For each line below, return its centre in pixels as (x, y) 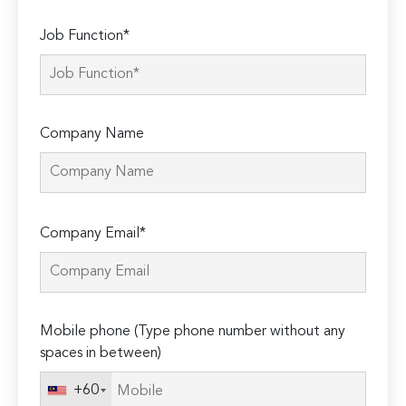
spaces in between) (101, 354)
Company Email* (93, 234)
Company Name (92, 135)
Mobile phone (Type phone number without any (193, 332)
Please (62, 219)
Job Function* (85, 37)
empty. (64, 306)
